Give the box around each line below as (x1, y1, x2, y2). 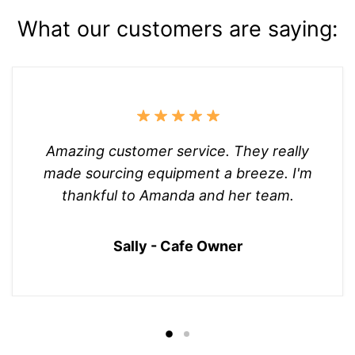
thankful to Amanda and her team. (61, 186, 294, 204)
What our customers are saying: (17, 16, 338, 43)
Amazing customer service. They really (46, 142, 310, 159)
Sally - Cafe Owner (113, 237, 242, 254)
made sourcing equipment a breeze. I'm (43, 164, 312, 181)
